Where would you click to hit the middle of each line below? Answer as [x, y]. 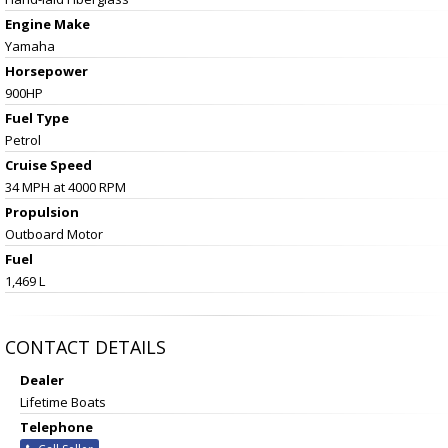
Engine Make [47, 23]
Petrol [23, 139]
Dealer [42, 379]
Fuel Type [37, 117]
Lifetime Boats [63, 401]
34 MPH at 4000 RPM [65, 186]
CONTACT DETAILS [85, 346]
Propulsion [42, 211]
